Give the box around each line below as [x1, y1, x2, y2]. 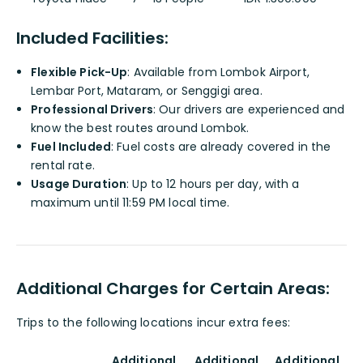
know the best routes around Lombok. [31, 120, 250, 137]
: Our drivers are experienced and [153, 101, 345, 118]
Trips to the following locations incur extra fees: [16, 314, 290, 331]
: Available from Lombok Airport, [127, 64, 310, 81]
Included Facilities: [16, 27, 169, 50]
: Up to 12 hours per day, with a [126, 176, 300, 193]
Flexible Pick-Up [31, 64, 128, 81]
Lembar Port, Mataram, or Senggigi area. [31, 83, 263, 100]
